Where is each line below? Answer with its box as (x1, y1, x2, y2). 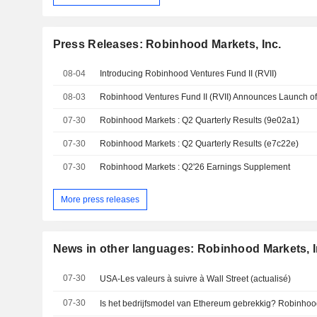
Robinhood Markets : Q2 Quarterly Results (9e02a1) (100, 115, 300, 125)
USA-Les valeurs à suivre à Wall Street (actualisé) (100, 274, 292, 284)
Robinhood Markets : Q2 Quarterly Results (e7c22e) (100, 138, 299, 149)
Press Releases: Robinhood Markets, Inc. (52, 38, 282, 50)
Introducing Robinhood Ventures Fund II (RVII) (100, 68, 277, 79)
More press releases (60, 194, 139, 204)
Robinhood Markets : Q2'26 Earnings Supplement (100, 161, 291, 172)
